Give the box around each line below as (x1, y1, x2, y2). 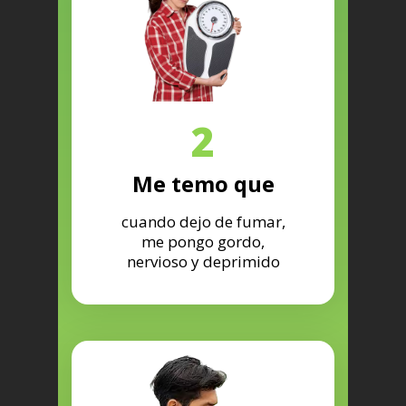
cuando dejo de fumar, (121, 211, 285, 233)
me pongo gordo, (141, 231, 265, 253)
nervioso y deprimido (126, 251, 280, 273)
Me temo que (131, 169, 275, 199)
